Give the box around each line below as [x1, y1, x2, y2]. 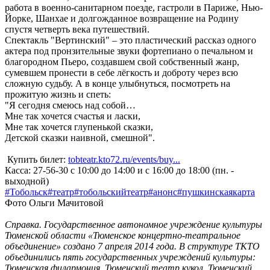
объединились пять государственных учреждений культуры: [5, 251, 256, 262]
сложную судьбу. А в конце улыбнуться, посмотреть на [5, 78, 230, 89]
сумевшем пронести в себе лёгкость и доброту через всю [5, 67, 238, 78]
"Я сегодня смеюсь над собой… [5, 99, 136, 110]
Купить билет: [5, 154, 68, 165]
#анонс [148, 186, 177, 197]
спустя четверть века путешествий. [5, 24, 149, 34]
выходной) [5, 175, 49, 186]
